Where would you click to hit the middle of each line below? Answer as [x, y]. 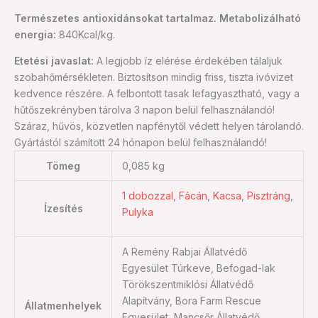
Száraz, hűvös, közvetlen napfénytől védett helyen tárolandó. [159, 126]
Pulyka [138, 212]
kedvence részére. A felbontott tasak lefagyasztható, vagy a [157, 93]
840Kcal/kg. [86, 34]
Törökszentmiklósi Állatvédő [188, 284]
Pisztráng [269, 195]
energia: [35, 34]
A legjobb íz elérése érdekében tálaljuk [188, 60]
